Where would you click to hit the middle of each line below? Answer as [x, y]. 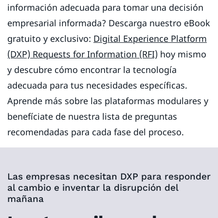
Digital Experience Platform [150, 38]
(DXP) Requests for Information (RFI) [82, 54]
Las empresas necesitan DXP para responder [109, 176]
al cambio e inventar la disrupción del [93, 187]
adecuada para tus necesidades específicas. [97, 85]
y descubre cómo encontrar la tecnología [92, 69]
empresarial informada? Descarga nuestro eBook [109, 23]
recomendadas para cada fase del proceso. [97, 132]
